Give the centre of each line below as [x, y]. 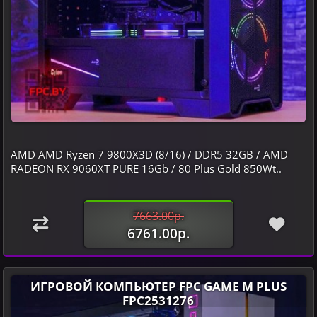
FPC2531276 [158, 300]
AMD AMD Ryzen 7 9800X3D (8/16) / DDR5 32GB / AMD [149, 154]
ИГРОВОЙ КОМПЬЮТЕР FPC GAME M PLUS [158, 286]
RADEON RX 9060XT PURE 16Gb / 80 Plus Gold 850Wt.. [146, 168]
